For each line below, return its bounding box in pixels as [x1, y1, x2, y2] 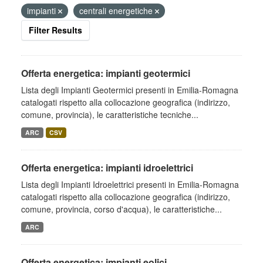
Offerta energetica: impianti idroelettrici [21, 161, 193, 174]
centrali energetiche [79, 5, 155, 16]
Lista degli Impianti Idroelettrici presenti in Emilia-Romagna [21, 178, 239, 190]
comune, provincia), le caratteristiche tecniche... [21, 109, 198, 120]
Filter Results [29, 24, 82, 36]
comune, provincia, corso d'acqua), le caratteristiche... [21, 203, 222, 215]
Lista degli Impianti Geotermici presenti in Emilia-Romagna [21, 84, 238, 96]
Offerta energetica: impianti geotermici [21, 66, 190, 80]
